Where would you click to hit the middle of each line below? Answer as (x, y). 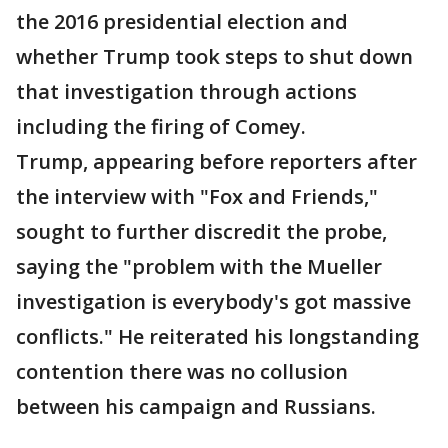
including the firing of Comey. (161, 127)
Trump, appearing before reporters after (216, 162)
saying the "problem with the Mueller (199, 267)
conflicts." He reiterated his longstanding (217, 337)
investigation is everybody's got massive (213, 302)
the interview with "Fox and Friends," (197, 197)
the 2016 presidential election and (182, 22)
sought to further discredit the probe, (201, 232)
